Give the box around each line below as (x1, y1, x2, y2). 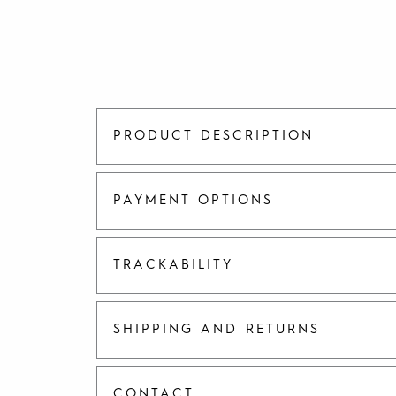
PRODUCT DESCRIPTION (112, 129, 314, 143)
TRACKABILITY (112, 258, 233, 272)
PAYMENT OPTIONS (112, 194, 273, 208)
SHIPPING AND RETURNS (112, 323, 320, 337)
